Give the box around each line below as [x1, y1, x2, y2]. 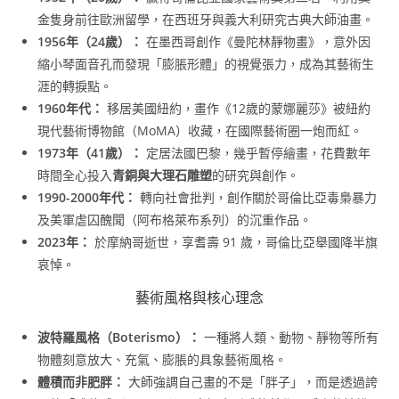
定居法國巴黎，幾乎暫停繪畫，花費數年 [142, 144, 371, 162]
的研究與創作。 [212, 167, 300, 184]
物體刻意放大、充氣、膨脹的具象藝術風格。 [37, 351, 288, 369]
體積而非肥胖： [37, 373, 126, 391]
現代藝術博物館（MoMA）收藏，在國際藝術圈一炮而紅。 [37, 122, 363, 140]
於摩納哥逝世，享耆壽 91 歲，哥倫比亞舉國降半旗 [91, 233, 379, 251]
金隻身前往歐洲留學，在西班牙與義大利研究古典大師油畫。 [37, 11, 375, 28]
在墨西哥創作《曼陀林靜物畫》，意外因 [142, 33, 371, 51]
